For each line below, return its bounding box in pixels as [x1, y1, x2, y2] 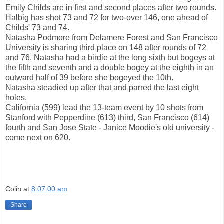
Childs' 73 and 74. [5, 23, 69, 32]
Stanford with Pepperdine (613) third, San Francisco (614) [5, 113, 209, 122]
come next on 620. [5, 133, 70, 142]
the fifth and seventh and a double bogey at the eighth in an [5, 63, 214, 72]
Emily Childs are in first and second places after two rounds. [5, 3, 216, 12]
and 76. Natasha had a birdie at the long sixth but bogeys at [5, 53, 215, 62]
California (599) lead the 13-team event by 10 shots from [5, 103, 203, 112]
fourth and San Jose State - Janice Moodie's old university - [5, 123, 214, 132]
